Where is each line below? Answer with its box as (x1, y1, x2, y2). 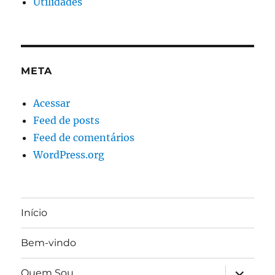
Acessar (33, 96, 71, 109)
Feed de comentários (33, 131, 135, 144)
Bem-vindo (21, 237, 77, 249)
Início (21, 207, 48, 219)
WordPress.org (33, 148, 105, 161)
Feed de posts (33, 114, 100, 126)
